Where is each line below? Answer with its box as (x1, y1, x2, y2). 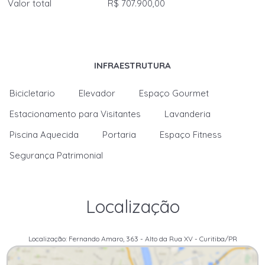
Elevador (79, 88, 116, 99)
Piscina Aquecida (9, 129, 79, 140)
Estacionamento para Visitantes (9, 108, 141, 119)
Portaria (102, 129, 137, 140)
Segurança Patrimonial (9, 150, 104, 161)
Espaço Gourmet (139, 88, 209, 99)
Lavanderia (164, 108, 211, 119)
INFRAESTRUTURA (94, 60, 171, 71)
